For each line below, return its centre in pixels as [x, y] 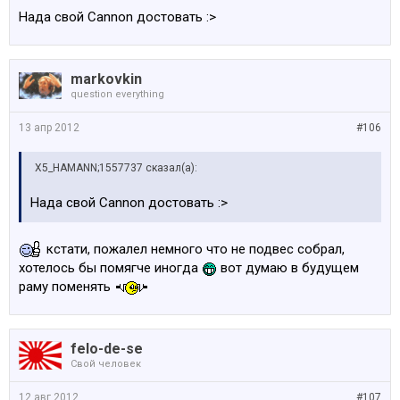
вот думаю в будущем [288, 267]
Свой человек [106, 363]
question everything [117, 94]
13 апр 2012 [49, 127]
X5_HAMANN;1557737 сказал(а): [116, 167]
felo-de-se [107, 348]
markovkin [106, 79]
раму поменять [67, 286]
